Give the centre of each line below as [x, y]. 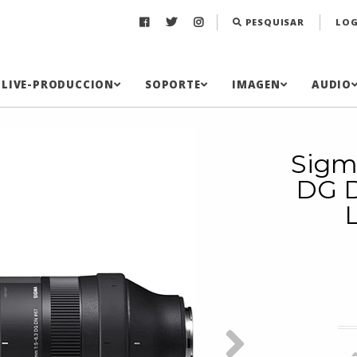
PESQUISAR [273, 22]
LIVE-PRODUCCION [58, 85]
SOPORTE [173, 85]
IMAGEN [256, 85]
